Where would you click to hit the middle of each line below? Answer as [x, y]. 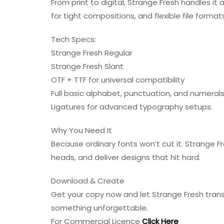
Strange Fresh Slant [87, 66]
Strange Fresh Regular [92, 52]
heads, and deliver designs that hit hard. [126, 157]
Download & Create [88, 180]
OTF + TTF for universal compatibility [118, 79]
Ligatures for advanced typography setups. [132, 106]
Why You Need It [81, 130]
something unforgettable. [101, 207]
